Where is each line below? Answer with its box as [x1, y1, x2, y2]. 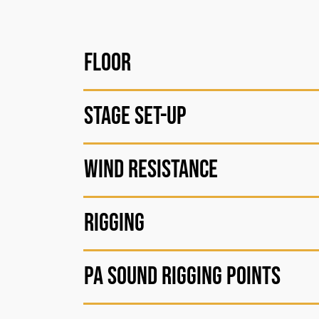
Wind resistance [84, 154, 218, 185]
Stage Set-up [84, 100, 187, 132]
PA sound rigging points [84, 261, 281, 292]
